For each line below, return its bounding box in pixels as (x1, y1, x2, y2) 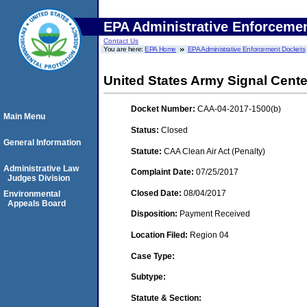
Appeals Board (8, 199, 66, 208)
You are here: (103, 45, 145, 53)
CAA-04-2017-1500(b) (197, 104, 281, 114)
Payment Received (180, 209, 250, 219)
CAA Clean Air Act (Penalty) (164, 146, 265, 156)
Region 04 (190, 230, 229, 240)
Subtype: (131, 272, 166, 282)
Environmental (3, 189, 60, 199)
